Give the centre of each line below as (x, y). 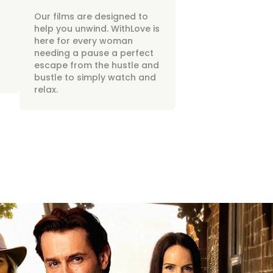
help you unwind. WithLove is (97, 29)
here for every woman (83, 41)
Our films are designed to (91, 16)
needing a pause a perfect (94, 53)
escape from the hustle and (97, 65)
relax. (46, 90)
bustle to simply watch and (95, 77)
